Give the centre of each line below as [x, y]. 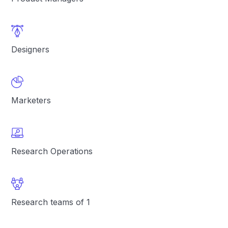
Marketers [31, 100]
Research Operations [52, 151]
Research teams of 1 [51, 202]
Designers [31, 49]
